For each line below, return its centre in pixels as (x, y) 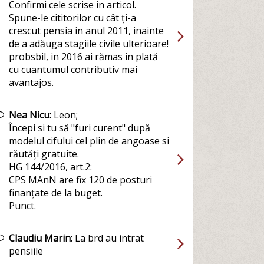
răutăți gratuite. (44, 154)
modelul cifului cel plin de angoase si (89, 141)
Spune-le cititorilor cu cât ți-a (72, 18)
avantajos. (31, 82)
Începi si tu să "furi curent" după (79, 128)
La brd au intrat (108, 238)
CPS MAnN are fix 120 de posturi (80, 180)
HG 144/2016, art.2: (50, 167)
